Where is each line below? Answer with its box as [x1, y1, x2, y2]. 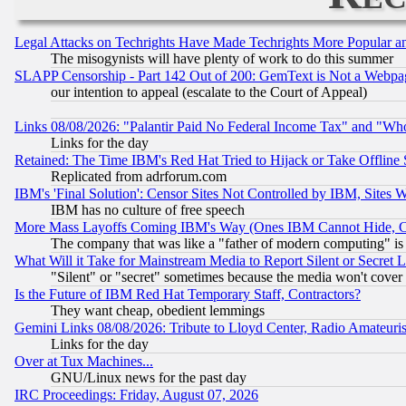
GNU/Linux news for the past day [51, 370, 246, 386]
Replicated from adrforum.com [51, 169, 227, 185]
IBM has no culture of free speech [51, 202, 245, 218]
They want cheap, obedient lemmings [51, 303, 265, 319]
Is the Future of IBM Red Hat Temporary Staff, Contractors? [14, 286, 361, 303]
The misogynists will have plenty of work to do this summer [51, 51, 393, 67]
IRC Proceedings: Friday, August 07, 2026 [14, 387, 258, 403]
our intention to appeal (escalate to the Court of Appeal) [51, 84, 367, 101]
